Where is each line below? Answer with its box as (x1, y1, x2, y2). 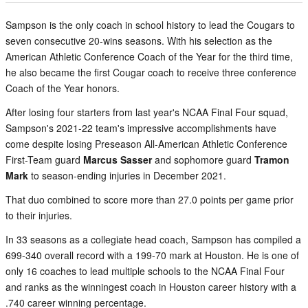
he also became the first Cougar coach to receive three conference (5, 65, 296, 79)
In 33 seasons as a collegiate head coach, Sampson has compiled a (5, 232, 301, 246)
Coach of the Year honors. (5, 81, 120, 95)
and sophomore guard (152, 153, 254, 166)
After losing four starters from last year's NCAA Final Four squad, (5, 105, 288, 119)
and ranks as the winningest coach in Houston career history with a (5, 280, 296, 294)
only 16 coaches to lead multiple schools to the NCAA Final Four (5, 264, 285, 278)
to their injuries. (5, 208, 72, 222)
